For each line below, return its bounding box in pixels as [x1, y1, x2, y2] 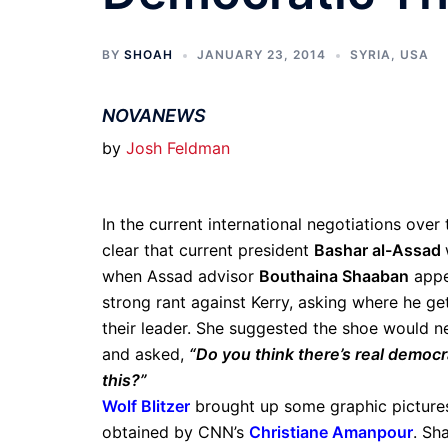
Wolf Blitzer [102, 396, 190, 416]
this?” [102, 370, 147, 390]
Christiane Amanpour [249, 422, 413, 442]
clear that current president [102, 240, 314, 260]
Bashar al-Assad [314, 240, 445, 260]
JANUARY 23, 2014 [197, 47, 326, 62]
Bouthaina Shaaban [259, 266, 409, 286]
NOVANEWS [102, 105, 206, 126]
